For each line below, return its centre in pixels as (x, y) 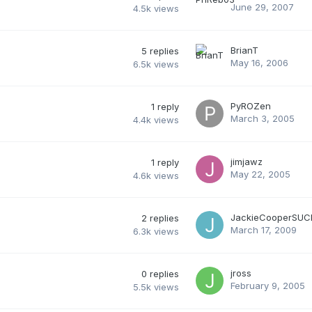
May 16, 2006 (259, 62)
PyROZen (251, 106)
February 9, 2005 (268, 285)
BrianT (244, 50)
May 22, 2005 (260, 174)
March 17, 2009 (264, 229)
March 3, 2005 (263, 118)
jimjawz (247, 161)
